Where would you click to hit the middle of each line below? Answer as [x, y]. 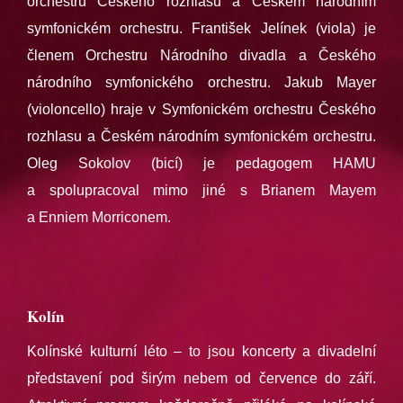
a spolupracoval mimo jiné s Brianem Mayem [201, 190]
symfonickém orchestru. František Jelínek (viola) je [201, 28]
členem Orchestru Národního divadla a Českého [201, 55]
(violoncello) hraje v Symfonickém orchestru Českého [201, 109]
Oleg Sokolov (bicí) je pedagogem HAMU [201, 163]
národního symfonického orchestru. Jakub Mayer [201, 82]
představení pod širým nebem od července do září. [201, 378]
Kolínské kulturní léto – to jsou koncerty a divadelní [201, 351]
